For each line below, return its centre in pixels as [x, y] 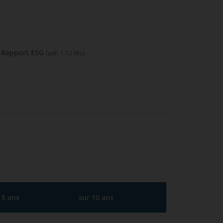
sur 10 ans [96, 197]
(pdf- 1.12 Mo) [65, 53]
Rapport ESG [23, 53]
